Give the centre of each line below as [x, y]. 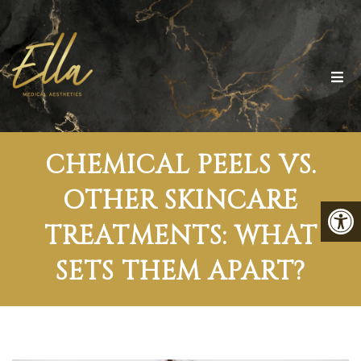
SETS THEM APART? [180, 272]
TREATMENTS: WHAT [180, 237]
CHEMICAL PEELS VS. [180, 166]
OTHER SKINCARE [180, 201]
